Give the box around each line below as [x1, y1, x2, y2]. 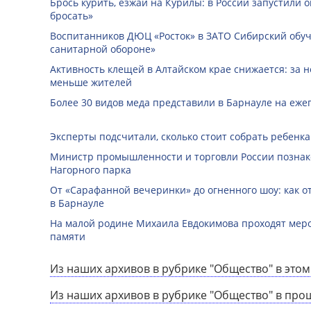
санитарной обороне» [50, 42, 155, 56]
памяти [50, 229, 85, 243]
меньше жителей [50, 75, 132, 89]
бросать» [50, 8, 93, 22]
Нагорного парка [50, 162, 131, 176]
